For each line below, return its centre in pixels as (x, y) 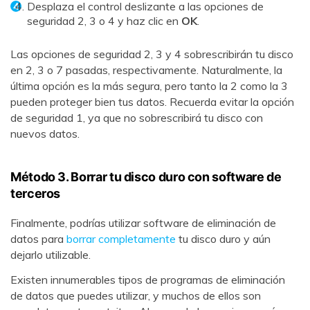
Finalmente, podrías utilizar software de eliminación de (143, 222)
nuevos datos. (45, 134)
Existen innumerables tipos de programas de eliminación (148, 279)
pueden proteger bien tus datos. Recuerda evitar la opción (152, 102)
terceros (36, 193)
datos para (38, 238)
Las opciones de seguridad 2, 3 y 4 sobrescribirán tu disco (152, 54)
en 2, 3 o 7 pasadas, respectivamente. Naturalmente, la (146, 70)
